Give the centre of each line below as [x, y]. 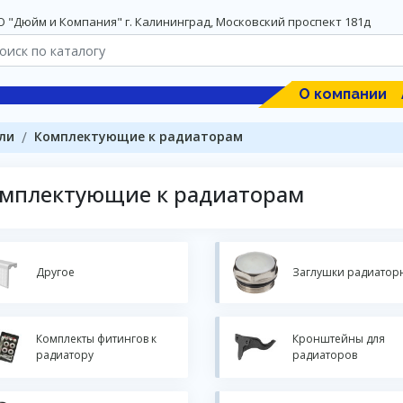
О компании [343, 94]
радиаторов [324, 355]
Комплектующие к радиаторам [139, 136]
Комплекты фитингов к [96, 339]
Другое [55, 272]
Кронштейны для [338, 339]
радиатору [65, 355]
